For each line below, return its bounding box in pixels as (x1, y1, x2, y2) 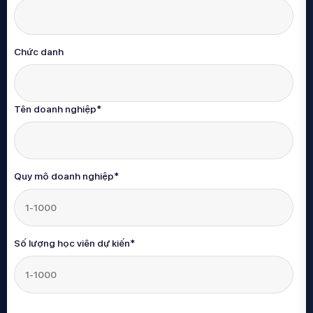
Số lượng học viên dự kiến (14, 238, 130, 249)
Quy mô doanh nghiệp (14, 170, 114, 182)
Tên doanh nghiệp (14, 103, 96, 115)
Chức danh (14, 46, 64, 58)
